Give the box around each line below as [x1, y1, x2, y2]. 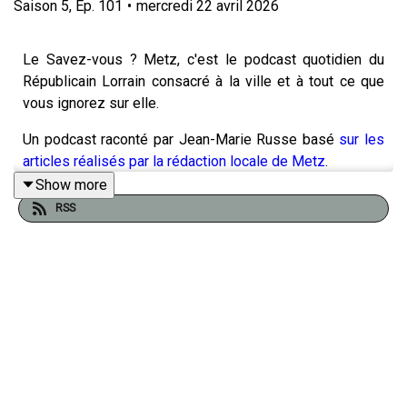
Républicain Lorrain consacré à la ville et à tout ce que [23, 72, 384, 90]
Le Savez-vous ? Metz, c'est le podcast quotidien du [23, 50, 384, 68]
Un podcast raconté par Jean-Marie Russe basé [23, 130, 340, 148]
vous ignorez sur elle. [23, 94, 159, 112]
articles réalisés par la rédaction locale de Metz [23, 152, 325, 170]
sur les [339, 130, 384, 148]
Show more [35, 175, 107, 194]
